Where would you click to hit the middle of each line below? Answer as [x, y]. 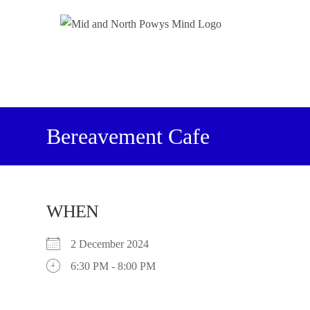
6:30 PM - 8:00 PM [113, 266]
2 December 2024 [116, 244]
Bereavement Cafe [128, 136]
